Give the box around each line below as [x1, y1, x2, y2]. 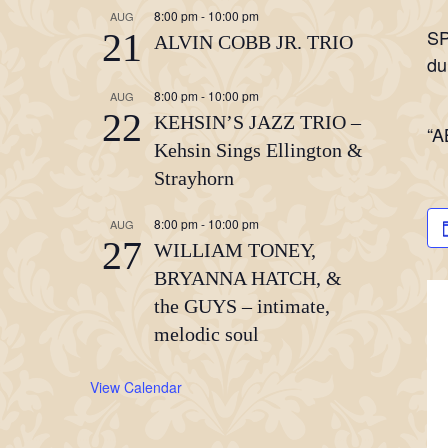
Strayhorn [154, 167, 234, 189]
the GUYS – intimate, [154, 295, 330, 317]
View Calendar [90, 377, 182, 397]
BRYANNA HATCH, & [154, 267, 342, 289]
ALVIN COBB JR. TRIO [154, 31, 353, 53]
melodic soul [154, 323, 259, 345]
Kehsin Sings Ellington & [154, 139, 363, 161]
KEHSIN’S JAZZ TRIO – [154, 111, 361, 133]
